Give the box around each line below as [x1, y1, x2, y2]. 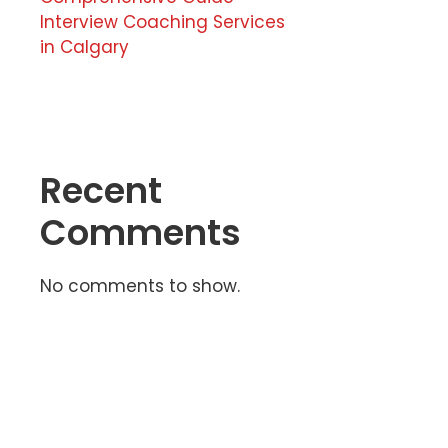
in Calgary [40, 35, 129, 59]
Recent [40, 166, 162, 215]
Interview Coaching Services [40, 10, 285, 34]
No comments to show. [40, 274, 240, 298]
